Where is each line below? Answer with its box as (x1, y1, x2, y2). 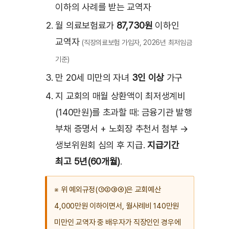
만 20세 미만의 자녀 (55, 72, 132, 83)
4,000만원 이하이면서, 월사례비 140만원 (54, 201, 179, 211)
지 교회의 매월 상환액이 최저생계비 (55, 90, 186, 102)
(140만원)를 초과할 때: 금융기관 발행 (55, 107, 192, 118)
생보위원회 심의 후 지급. (55, 140, 147, 151)
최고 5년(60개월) (55, 156, 121, 167)
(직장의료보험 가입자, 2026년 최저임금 (82, 38, 192, 47)
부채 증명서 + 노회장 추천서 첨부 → (55, 123, 189, 134)
